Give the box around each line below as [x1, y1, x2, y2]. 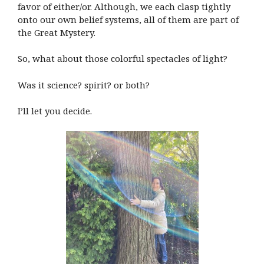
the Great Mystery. [18, 26, 95, 38]
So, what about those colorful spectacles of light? [18, 52, 230, 64]
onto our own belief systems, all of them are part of [18, 13, 239, 25]
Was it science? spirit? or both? [18, 78, 152, 91]
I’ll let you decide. [18, 105, 92, 117]
